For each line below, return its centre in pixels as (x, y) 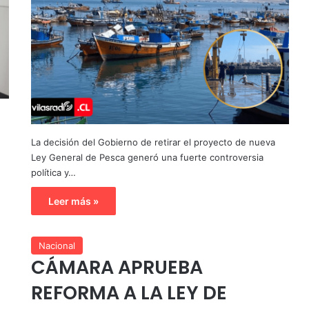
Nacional (57, 245)
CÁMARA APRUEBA (117, 267)
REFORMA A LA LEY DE (129, 292)
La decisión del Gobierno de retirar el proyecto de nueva (153, 142)
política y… (53, 172)
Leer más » (73, 201)
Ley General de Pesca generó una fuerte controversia (147, 157)
